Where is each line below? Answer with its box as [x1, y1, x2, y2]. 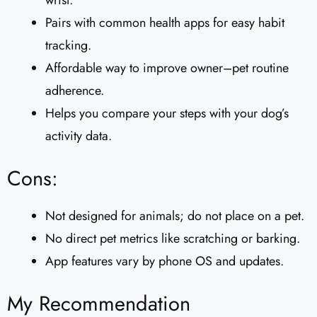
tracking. [45, 36, 91, 55]
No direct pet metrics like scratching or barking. [45, 229, 300, 248]
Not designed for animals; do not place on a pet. [45, 207, 304, 226]
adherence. [45, 81, 104, 100]
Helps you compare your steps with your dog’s [45, 104, 289, 123]
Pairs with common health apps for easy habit [45, 13, 284, 33]
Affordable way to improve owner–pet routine [45, 59, 289, 78]
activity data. [45, 127, 112, 146]
